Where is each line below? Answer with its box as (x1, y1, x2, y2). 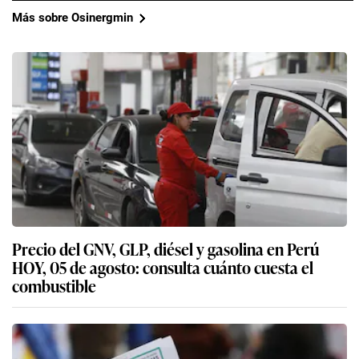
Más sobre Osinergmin (12, 10, 133, 25)
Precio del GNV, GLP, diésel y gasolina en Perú (12, 236, 319, 260)
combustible (12, 272, 96, 297)
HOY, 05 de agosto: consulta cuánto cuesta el (12, 254, 313, 279)
